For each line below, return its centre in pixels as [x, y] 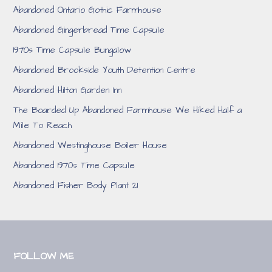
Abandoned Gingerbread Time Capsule [89, 30]
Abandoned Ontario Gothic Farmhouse [88, 10]
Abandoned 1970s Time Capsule [74, 165]
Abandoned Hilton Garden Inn [68, 90]
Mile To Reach [43, 125]
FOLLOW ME [44, 256]
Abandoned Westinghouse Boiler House [90, 145]
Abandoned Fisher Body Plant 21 [76, 185]
